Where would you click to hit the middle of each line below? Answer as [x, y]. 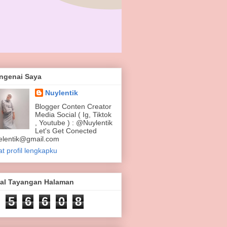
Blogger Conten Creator [73, 107]
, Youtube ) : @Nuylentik [73, 123]
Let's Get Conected [66, 131]
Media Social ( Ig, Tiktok [73, 115]
